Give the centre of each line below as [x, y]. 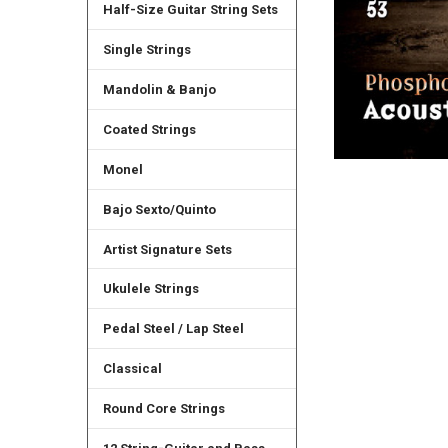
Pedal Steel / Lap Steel [173, 329]
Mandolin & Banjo [159, 89]
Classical [132, 369]
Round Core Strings [163, 409]
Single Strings [146, 49]
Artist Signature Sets [167, 249]
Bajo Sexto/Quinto [159, 209]
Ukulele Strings [150, 289]
